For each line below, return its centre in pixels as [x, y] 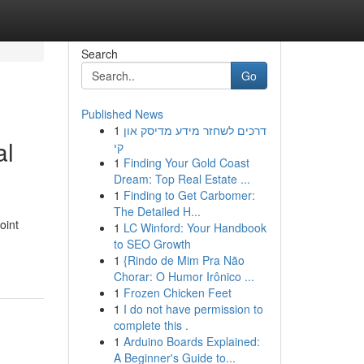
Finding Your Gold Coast [186, 162]
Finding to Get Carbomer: [189, 195]
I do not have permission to [193, 309]
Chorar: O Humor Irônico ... [184, 276]
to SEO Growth [152, 244]
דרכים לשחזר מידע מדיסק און [195, 130]
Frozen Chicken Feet [177, 292]
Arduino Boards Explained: [191, 341]
